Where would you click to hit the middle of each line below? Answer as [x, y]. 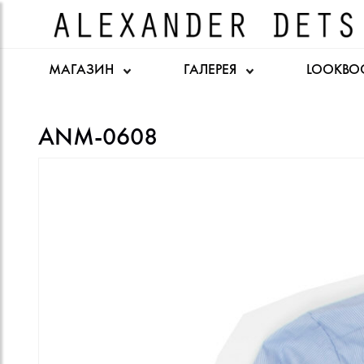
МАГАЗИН [83, 69]
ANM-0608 [98, 136]
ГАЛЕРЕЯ [211, 69]
